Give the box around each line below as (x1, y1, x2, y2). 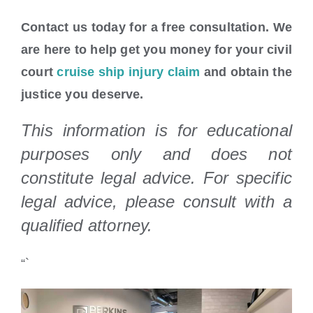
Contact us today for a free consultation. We (21, 20, 292, 35)
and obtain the (200, 65, 292, 80)
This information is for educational (21, 121, 292, 140)
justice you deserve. (21, 87, 144, 102)
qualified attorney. (21, 216, 153, 235)
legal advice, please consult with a (21, 192, 292, 212)
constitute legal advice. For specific (21, 168, 292, 188)
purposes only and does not (21, 145, 292, 164)
